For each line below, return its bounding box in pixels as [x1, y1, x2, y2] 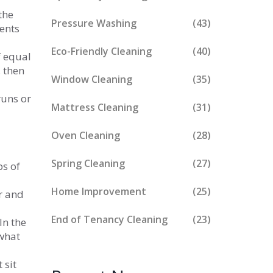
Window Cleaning [51, 73, 132, 86]
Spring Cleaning [51, 157, 125, 170]
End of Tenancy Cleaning [51, 213, 168, 226]
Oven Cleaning [51, 129, 120, 142]
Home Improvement [51, 185, 146, 198]
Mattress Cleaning [51, 101, 138, 114]
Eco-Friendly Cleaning [51, 44, 152, 58]
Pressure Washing [51, 16, 136, 30]
